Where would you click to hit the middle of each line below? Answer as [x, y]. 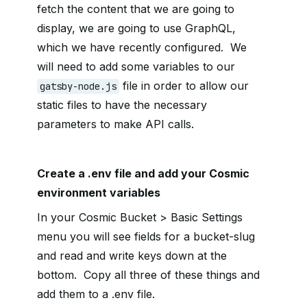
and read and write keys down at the [132, 256]
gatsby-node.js [78, 87]
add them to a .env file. [96, 294]
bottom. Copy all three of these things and [148, 275]
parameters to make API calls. [115, 124]
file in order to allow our [184, 86]
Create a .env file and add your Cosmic [143, 174]
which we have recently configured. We [142, 48]
